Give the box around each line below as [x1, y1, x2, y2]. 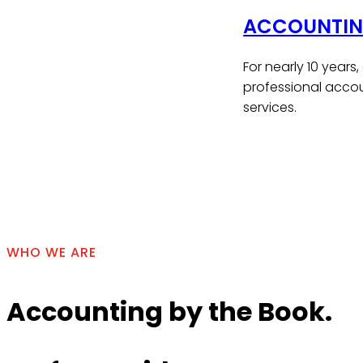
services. [243, 97, 297, 117]
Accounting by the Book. [6, 293, 332, 330]
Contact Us [256, 117, 314, 131]
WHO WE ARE [6, 243, 96, 263]
